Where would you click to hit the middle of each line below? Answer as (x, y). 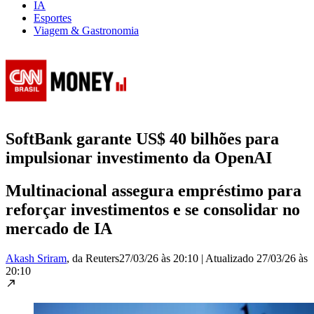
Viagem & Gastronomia (86, 30)
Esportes (53, 18)
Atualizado (231, 258)
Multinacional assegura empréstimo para (153, 190)
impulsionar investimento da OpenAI (139, 157)
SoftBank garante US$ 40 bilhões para (142, 138)
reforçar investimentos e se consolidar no (153, 209)
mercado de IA (59, 228)
